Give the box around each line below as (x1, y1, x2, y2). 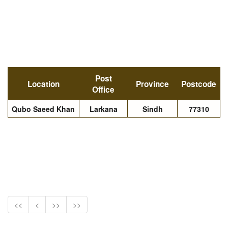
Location (27, 78, 60, 90)
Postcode (181, 78, 216, 90)
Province (136, 78, 169, 90)
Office (92, 84, 115, 95)
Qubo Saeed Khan (12, 104, 75, 114)
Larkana (89, 104, 118, 114)
